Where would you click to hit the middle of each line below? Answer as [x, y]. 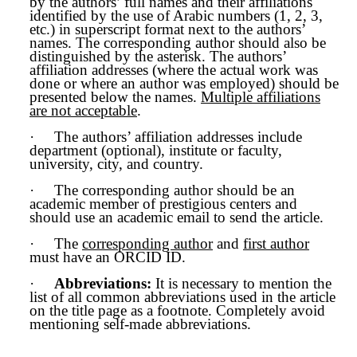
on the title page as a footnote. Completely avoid [177, 310]
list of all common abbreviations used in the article [182, 297]
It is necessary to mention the [243, 283]
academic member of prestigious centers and [163, 204]
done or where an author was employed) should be [184, 83]
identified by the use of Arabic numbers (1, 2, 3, [176, 16]
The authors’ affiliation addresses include [178, 137]
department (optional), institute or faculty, [156, 150]
